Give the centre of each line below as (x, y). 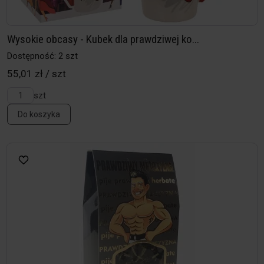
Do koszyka (39, 115)
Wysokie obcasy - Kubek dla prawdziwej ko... (103, 39)
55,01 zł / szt (37, 74)
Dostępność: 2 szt (42, 56)
